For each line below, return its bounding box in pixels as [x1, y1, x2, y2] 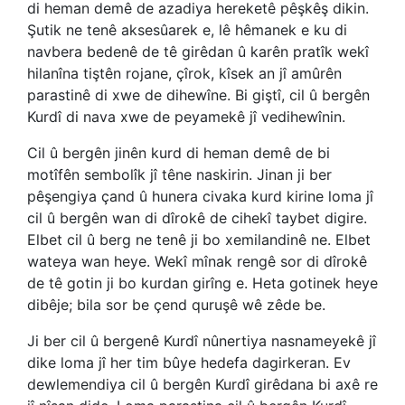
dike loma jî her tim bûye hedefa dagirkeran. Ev [27, 353, 351, 372]
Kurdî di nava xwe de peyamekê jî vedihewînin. [27, 108, 345, 126]
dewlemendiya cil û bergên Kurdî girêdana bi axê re [27, 375, 378, 393]
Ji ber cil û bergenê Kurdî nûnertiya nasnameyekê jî [27, 332, 376, 350]
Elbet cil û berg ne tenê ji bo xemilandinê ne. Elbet [27, 231, 371, 249]
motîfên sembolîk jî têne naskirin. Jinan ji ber [27, 165, 332, 184]
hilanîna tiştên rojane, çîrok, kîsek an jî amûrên [27, 64, 342, 82]
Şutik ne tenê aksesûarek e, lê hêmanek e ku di [27, 21, 347, 39]
